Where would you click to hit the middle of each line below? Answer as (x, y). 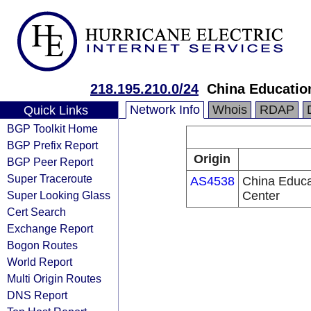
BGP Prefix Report (52, 145)
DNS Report (37, 295)
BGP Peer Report (50, 162)
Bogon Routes (42, 245)
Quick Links (56, 110)
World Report (40, 262)
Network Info (165, 110)
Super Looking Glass (59, 195)
